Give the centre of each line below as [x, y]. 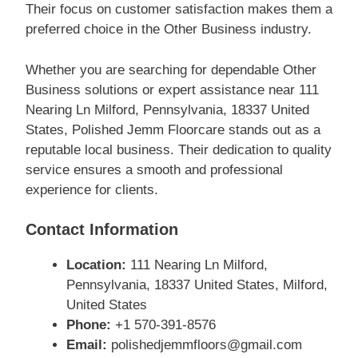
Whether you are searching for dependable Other [171, 70]
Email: [87, 345]
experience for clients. [92, 189]
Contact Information [102, 229]
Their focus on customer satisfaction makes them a [179, 9]
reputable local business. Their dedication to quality [179, 149]
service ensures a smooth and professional [154, 169]
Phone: [89, 325]
